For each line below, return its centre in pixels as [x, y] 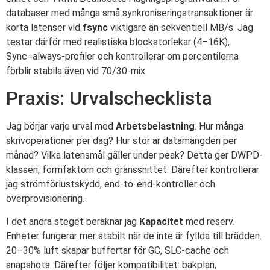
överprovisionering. [45, 198]
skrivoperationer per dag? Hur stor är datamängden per [121, 140]
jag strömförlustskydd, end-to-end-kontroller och [111, 184]
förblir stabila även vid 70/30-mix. [77, 71]
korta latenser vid [44, 27]
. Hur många [219, 126]
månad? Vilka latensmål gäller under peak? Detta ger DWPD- [134, 155]
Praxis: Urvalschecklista [109, 98]
